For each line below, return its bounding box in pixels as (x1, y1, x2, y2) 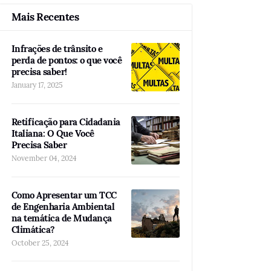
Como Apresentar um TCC (11, 189, 117, 201)
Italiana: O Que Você (11, 128, 94, 139)
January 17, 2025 (11, 80, 63, 90)
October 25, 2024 (11, 238, 69, 247)
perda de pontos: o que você (11, 54, 122, 66)
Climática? (11, 224, 55, 235)
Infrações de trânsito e (11, 43, 102, 54)
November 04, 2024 (11, 154, 77, 163)
